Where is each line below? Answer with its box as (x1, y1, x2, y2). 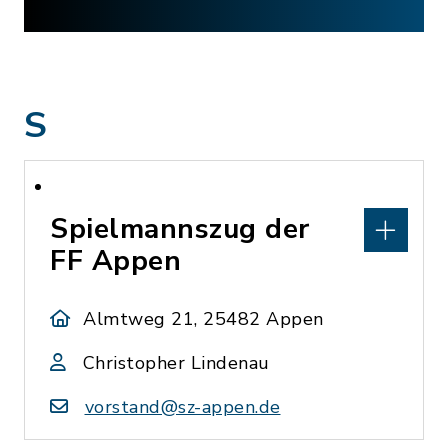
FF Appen (50, 242, 181, 280)
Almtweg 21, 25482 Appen (83, 307, 324, 331)
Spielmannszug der (50, 210, 310, 248)
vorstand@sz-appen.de (84, 395, 281, 419)
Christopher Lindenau (82, 351, 270, 375)
